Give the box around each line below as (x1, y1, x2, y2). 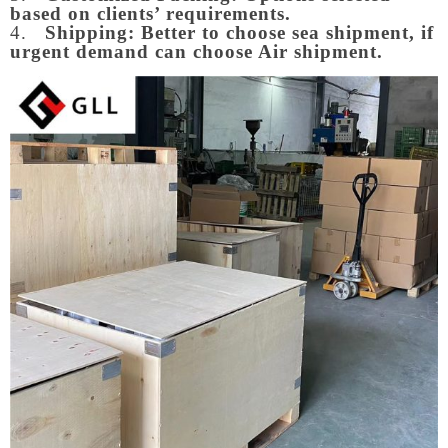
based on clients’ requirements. (10, 2, 291, 24)
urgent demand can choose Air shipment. (10, 40, 383, 62)
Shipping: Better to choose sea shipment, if (39, 21, 434, 43)
